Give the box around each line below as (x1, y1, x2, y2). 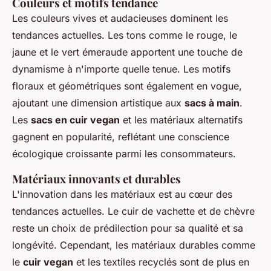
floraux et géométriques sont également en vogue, (12, 80, 242, 93)
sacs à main (184, 97, 240, 109)
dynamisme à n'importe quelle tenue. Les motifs (12, 63, 230, 76)
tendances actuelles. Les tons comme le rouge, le (12, 29, 237, 42)
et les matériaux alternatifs (120, 114, 243, 126)
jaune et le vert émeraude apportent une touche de (12, 46, 243, 59)
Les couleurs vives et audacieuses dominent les (12, 12, 228, 25)
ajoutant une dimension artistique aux (12, 97, 184, 109)
